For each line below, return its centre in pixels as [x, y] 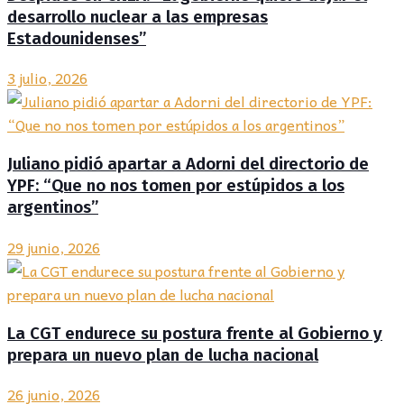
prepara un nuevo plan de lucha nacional [163, 355]
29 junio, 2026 [54, 247]
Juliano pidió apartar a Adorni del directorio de [188, 165]
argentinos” [53, 208]
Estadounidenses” [77, 38]
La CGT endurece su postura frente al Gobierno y [195, 333]
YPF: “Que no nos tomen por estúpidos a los [176, 186]
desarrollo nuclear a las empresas [138, 17]
